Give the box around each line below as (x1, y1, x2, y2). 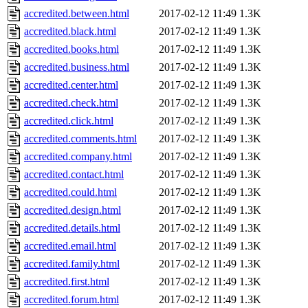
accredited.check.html (24, 97, 118, 109)
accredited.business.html (24, 61, 129, 74)
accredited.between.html (24, 8, 129, 20)
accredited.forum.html (24, 294, 119, 306)
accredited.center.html (24, 79, 118, 91)
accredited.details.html (24, 222, 120, 234)
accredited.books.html (24, 43, 119, 56)
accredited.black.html (24, 25, 116, 38)
